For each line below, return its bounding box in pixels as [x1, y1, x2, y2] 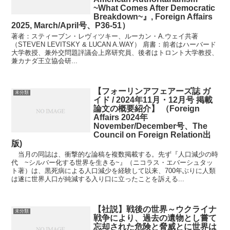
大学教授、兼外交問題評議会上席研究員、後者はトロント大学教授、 [11, 48, 219, 56]
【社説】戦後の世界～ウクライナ [93, 204, 217, 214]
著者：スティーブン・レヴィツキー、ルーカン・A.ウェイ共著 [11, 32, 199, 40]
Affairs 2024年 [93, 112, 148, 122]
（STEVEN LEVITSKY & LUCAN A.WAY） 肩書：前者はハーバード [11, 40, 217, 48]
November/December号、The [93, 121, 208, 130]
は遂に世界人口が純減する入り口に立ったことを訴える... [11, 175, 185, 183]
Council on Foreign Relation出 [93, 130, 212, 139]
